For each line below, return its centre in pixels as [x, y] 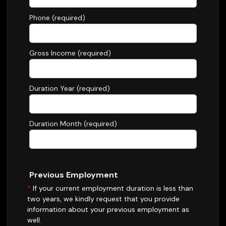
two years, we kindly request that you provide [103, 199]
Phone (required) [57, 18]
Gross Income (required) [70, 53]
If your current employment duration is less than [112, 188]
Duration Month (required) [73, 124]
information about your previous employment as [108, 209]
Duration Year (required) [70, 88]
